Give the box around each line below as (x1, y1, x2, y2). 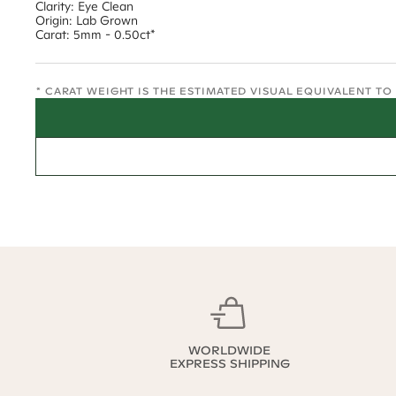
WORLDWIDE (188, 343, 270, 358)
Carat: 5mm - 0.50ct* (35, 27, 156, 42)
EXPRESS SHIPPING (169, 356, 290, 371)
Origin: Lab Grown (35, 12, 138, 28)
